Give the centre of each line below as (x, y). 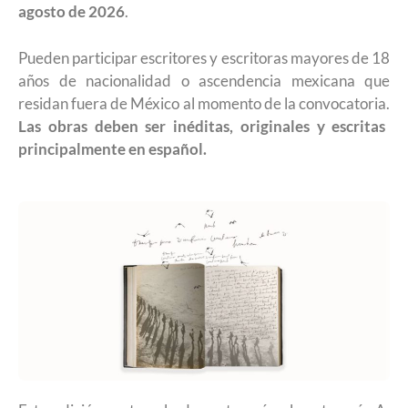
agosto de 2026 (71, 11)
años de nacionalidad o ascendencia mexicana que (204, 80)
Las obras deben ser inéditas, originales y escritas (202, 126)
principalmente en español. (112, 148)
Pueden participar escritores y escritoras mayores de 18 (204, 57)
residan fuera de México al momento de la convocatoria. (204, 103)
